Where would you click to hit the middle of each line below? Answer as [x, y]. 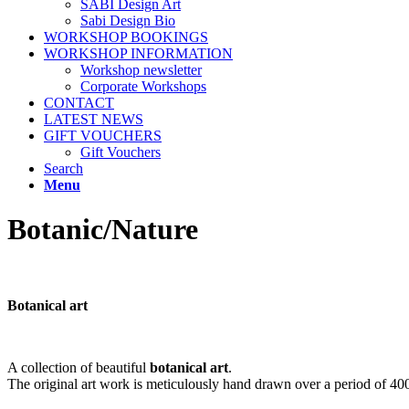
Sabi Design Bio [128, 21]
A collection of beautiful [79, 367]
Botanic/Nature [103, 230]
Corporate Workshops [143, 86]
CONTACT [79, 103]
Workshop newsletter [141, 70]
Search [63, 168]
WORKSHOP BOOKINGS [126, 37]
